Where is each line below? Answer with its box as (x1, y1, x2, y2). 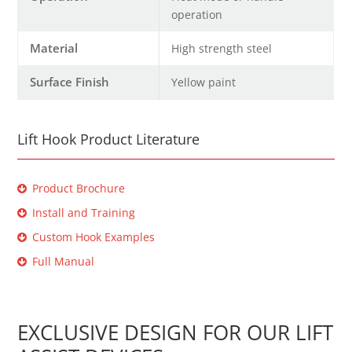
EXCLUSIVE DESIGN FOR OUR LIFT (17, 318, 334, 347)
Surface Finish (30, 74, 110, 90)
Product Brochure (32, 181, 126, 196)
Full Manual (32, 254, 95, 269)
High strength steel (171, 41, 273, 57)
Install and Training (32, 205, 136, 221)
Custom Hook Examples (32, 229, 156, 245)
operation (171, 7, 223, 23)
